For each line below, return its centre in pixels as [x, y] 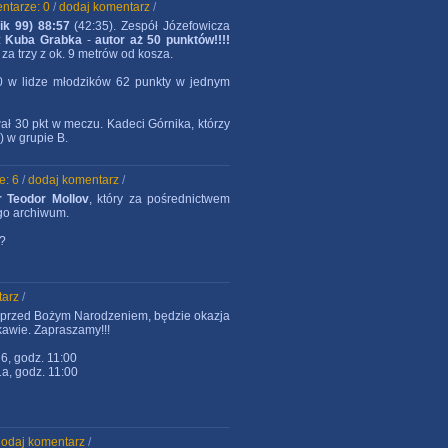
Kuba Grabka [43, 40]
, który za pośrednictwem [159, 199]
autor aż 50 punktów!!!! [162, 40]
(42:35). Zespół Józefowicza [150, 26]
